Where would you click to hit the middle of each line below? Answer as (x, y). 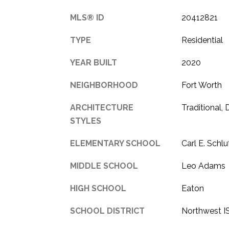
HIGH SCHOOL (98, 188)
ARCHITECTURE (102, 107)
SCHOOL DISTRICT (107, 211)
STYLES (86, 121)
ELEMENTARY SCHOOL (115, 143)
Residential (202, 40)
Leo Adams (203, 166)
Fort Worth (201, 85)
